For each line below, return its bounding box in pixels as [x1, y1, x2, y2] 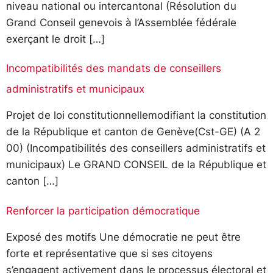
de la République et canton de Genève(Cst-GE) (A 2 [6, 126, 260, 138]
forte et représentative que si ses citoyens [6, 247, 213, 260]
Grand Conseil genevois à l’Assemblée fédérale [6, 16, 236, 29]
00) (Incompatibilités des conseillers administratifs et [6, 142, 266, 155]
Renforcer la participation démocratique [6, 204, 200, 217]
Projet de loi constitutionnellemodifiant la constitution [6, 109, 266, 122]
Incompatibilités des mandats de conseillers [6, 62, 221, 75]
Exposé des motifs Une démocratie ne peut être [6, 230, 241, 243]
